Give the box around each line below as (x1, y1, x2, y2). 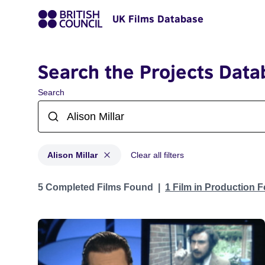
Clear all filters (131, 150, 184, 160)
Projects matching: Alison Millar (37, 176, 169, 186)
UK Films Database (112, 13, 203, 25)
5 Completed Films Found (38, 182, 153, 192)
